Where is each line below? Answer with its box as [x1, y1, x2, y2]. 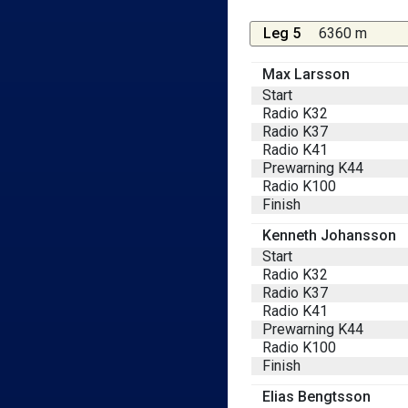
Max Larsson [262, 65, 350, 83]
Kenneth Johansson [262, 226, 396, 244]
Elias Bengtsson [262, 387, 371, 405]
